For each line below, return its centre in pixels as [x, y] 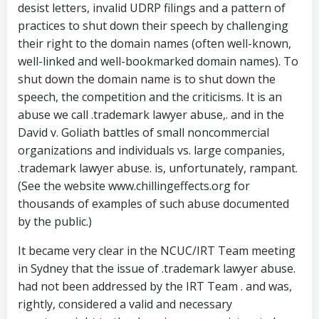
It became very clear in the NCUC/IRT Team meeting [157, 251]
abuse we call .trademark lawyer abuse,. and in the [151, 115]
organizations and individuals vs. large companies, [151, 150]
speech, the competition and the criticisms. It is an [150, 97]
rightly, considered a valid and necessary [125, 304]
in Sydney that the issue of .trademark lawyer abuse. [157, 268]
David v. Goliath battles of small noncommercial [143, 132]
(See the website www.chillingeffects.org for [134, 186]
